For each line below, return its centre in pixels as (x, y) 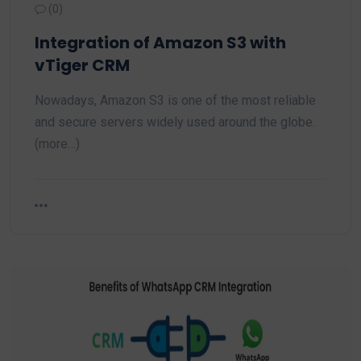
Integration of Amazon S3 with (160, 43)
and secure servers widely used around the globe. (175, 122)
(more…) (57, 144)
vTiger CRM (82, 65)
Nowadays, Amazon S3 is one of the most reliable (175, 100)
